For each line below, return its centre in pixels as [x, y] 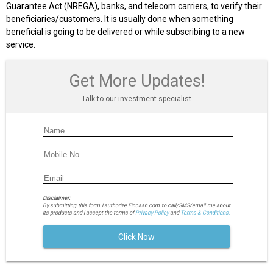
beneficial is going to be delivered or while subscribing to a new [126, 32]
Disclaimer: [56, 198]
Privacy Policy [152, 212]
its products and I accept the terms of [89, 212]
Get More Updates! [136, 81]
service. [21, 45]
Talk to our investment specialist [136, 99]
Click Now [136, 237]
